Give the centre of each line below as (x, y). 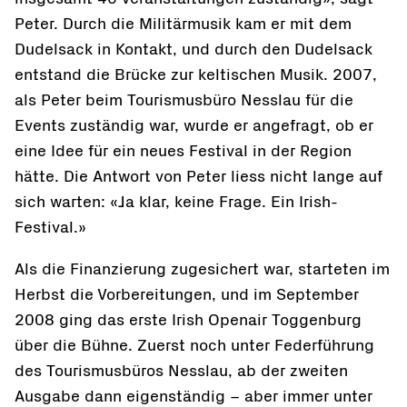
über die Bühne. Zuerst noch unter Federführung (194, 346)
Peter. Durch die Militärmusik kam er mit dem (183, 25)
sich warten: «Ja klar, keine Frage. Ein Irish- (176, 203)
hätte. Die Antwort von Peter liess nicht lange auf (199, 177)
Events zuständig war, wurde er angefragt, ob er (194, 126)
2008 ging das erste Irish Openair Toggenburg (188, 321)
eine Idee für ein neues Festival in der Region (183, 152)
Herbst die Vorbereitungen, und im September (187, 295)
